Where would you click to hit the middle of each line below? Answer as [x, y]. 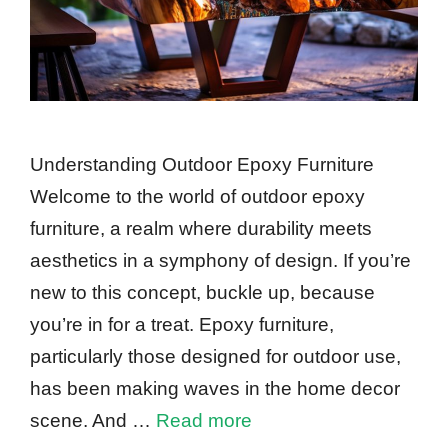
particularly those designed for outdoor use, [215, 356]
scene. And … [93, 420]
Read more [204, 420]
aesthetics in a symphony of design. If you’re [220, 260]
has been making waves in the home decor [215, 388]
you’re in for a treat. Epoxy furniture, [182, 324]
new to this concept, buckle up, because [202, 292]
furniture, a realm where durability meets [201, 228]
